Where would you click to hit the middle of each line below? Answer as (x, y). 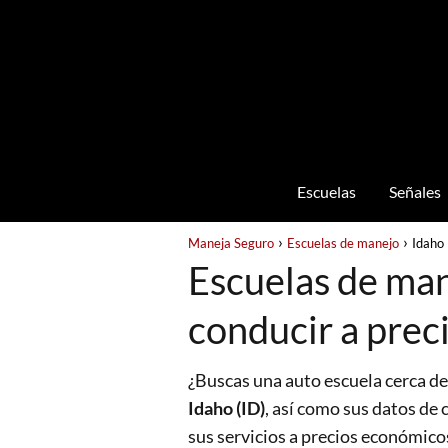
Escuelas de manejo (343, 243)
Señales (414, 191)
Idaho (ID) (226, 408)
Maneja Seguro (231, 243)
